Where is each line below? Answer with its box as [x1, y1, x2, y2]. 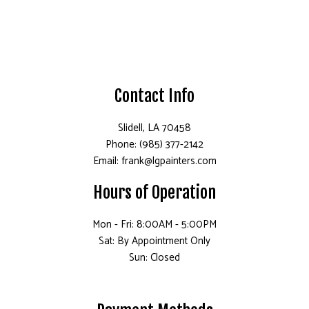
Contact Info [114, 86, 195, 107]
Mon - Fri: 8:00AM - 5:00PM [92, 216, 217, 234]
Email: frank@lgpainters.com [92, 152, 217, 170]
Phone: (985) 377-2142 [106, 136, 203, 154]
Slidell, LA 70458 [118, 119, 191, 137]
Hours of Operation [93, 182, 216, 203]
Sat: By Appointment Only [99, 232, 210, 250]
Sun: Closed [129, 249, 180, 267]
